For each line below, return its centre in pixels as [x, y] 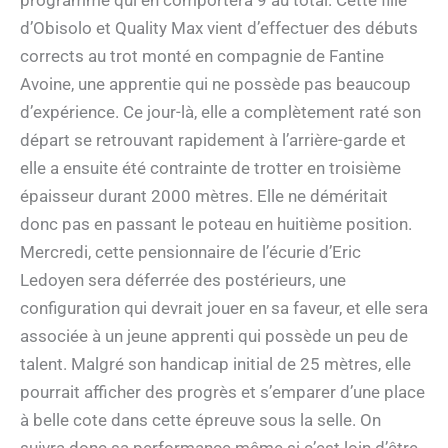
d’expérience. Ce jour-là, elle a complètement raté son [220, 112]
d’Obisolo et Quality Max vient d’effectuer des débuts [219, 28]
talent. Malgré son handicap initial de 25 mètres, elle [215, 364]
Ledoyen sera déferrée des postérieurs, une [183, 280]
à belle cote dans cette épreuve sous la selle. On [200, 420]
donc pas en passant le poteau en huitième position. [216, 224]
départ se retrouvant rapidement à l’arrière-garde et [213, 140]
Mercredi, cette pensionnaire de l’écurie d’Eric [190, 252]
